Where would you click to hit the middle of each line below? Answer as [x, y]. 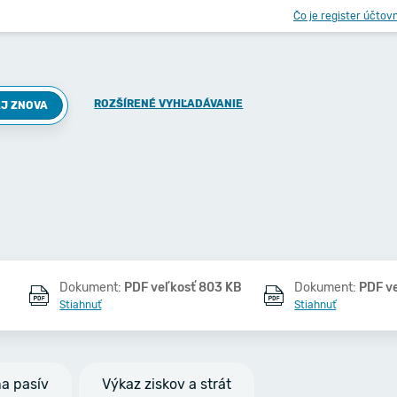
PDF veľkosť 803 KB [183, 288]
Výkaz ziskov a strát [167, 384]
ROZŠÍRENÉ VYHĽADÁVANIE [169, 104]
